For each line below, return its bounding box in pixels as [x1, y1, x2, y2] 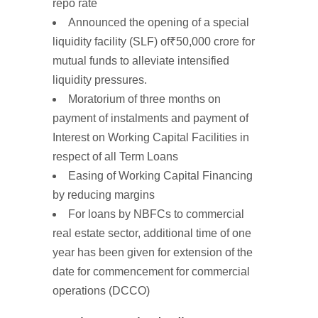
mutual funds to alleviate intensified [53, 55, 229, 67]
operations [53, 285, 106, 297]
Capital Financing [163, 170, 253, 182]
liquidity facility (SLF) [53, 35, 158, 48]
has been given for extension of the [77, 246, 253, 258]
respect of [53, 150, 104, 163]
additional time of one [143, 227, 251, 239]
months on [168, 93, 221, 105]
